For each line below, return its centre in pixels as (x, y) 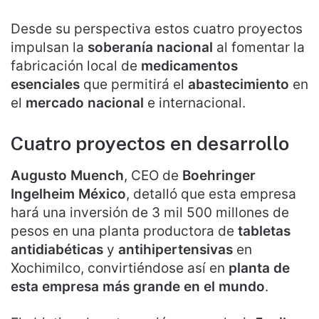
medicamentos (189, 66)
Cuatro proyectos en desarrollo (150, 143)
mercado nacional (87, 103)
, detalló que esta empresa (211, 194)
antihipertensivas (174, 249)
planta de (259, 268)
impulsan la (47, 48)
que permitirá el (134, 85)
